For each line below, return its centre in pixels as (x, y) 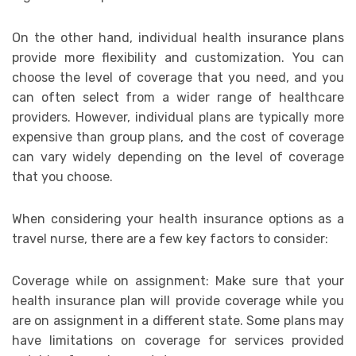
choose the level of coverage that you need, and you (178, 78)
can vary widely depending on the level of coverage (178, 157)
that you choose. (62, 177)
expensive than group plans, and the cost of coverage (178, 137)
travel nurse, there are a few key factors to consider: (170, 239)
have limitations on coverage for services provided (178, 341)
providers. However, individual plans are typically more (178, 118)
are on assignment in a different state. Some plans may (178, 321)
